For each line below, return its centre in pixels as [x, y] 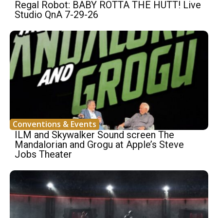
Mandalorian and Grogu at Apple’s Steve [99, 145]
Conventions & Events [54, 124]
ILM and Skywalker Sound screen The [94, 135]
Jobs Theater [43, 154]
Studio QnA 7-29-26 [56, 15]
